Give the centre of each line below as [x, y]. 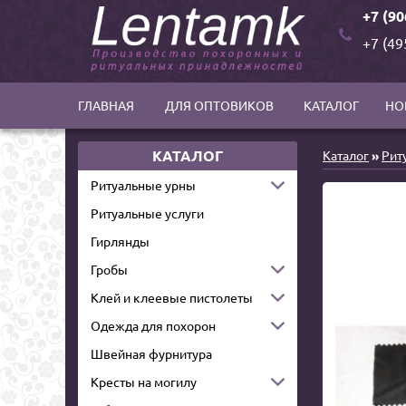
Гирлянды [120, 242]
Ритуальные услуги [147, 213]
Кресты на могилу [144, 382]
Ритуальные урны [143, 185]
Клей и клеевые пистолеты [172, 298]
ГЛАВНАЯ [106, 105]
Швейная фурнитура [151, 354]
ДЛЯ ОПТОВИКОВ [219, 105]
